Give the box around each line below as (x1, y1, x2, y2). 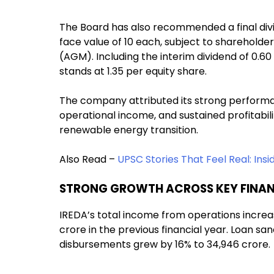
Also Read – (59, 152, 117, 167)
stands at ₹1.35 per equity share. (59, 64, 207, 79)
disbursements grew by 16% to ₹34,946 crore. (59, 237, 270, 251)
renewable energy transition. (59, 123, 198, 138)
